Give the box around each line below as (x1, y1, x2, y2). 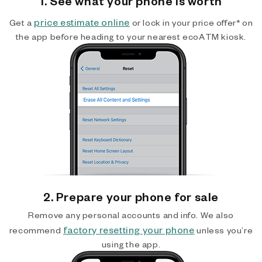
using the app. (101, 239, 161, 250)
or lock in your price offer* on (130, 17, 253, 28)
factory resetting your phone (63, 223, 195, 236)
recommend (9, 225, 63, 236)
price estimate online (34, 16, 130, 28)
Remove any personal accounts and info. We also (28, 209, 234, 220)
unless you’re (194, 225, 253, 236)
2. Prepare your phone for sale (43, 189, 219, 204)
